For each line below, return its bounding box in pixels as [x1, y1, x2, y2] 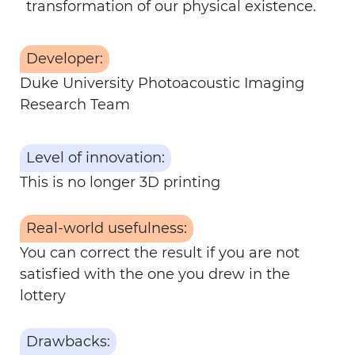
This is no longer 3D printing [20, 174, 220, 191]
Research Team [20, 96, 130, 113]
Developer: [26, 50, 103, 67]
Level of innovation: [26, 149, 165, 166]
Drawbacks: [26, 333, 110, 350]
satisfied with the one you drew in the [20, 265, 290, 283]
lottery [20, 287, 66, 304]
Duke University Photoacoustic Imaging [20, 74, 304, 92]
